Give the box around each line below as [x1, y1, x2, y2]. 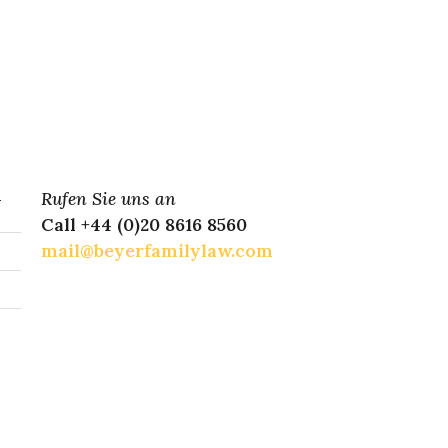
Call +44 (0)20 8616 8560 [41, 212, 247, 236]
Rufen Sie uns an [41, 186, 176, 210]
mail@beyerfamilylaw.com [41, 238, 273, 262]
